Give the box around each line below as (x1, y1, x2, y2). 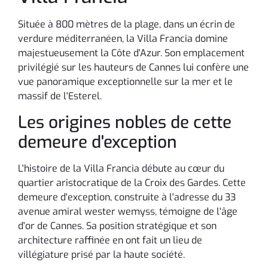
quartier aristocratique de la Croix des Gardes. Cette (18, 176, 246, 189)
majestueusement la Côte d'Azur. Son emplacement (18, 47, 245, 60)
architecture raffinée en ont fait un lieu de (18, 233, 202, 246)
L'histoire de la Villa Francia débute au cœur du (18, 162, 224, 175)
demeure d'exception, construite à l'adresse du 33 (18, 190, 236, 203)
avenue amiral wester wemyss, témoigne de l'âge (18, 205, 237, 218)
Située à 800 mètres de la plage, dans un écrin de (18, 18, 235, 31)
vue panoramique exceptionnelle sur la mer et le (18, 75, 233, 89)
